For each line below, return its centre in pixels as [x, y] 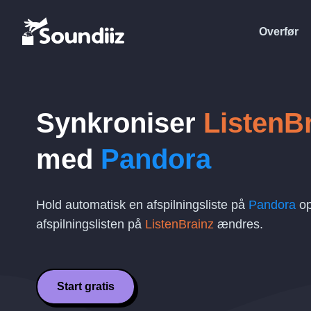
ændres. [238, 224]
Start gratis [86, 286]
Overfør [279, 31]
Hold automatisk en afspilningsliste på [142, 205]
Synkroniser [120, 123]
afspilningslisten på [91, 224]
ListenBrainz [179, 224]
